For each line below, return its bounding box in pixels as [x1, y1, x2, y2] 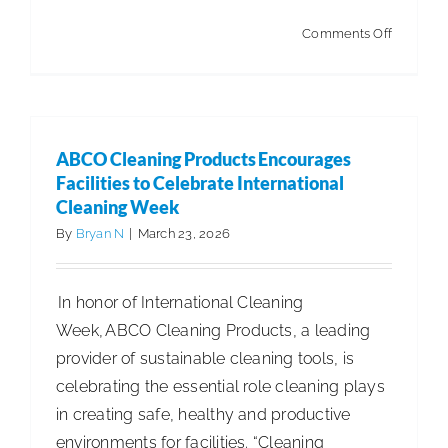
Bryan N [75, 225, 125, 241]
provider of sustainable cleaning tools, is [56, 348, 355, 368]
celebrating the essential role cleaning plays [56, 376, 385, 396]
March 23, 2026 [137, 225, 231, 241]
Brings [391, 164, 430, 180]
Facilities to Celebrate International [56, 171, 344, 194]
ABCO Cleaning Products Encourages [56, 147, 351, 170]
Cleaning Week [56, 195, 179, 218]
